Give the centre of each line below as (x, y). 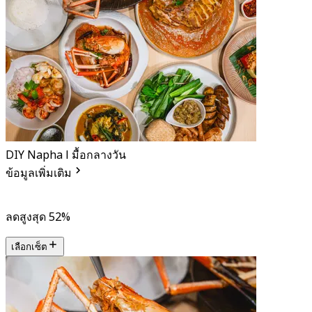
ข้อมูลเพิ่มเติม (39, 174)
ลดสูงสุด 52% (38, 218)
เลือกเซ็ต (29, 247)
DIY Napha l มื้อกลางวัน (66, 156)
